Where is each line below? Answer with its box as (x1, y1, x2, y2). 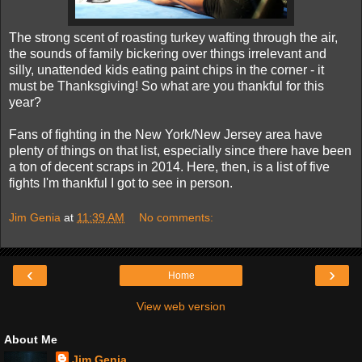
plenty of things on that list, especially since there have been (9, 143, 351, 158)
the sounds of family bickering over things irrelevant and (9, 46, 326, 61)
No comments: (139, 211, 214, 225)
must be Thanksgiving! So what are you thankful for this (9, 78, 324, 93)
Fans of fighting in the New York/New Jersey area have (9, 127, 322, 141)
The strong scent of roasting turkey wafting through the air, (9, 30, 338, 44)
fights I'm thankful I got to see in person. (9, 175, 233, 190)
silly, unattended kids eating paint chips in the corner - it (9, 62, 324, 77)
